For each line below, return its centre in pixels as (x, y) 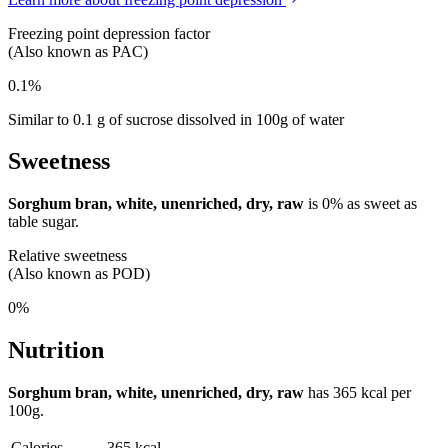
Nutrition (56, 350)
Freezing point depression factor (109, 33)
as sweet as (382, 204)
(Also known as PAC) (78, 51)
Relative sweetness (67, 256)
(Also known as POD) (79, 274)
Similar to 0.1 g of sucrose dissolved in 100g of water (176, 119)
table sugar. (43, 222)
